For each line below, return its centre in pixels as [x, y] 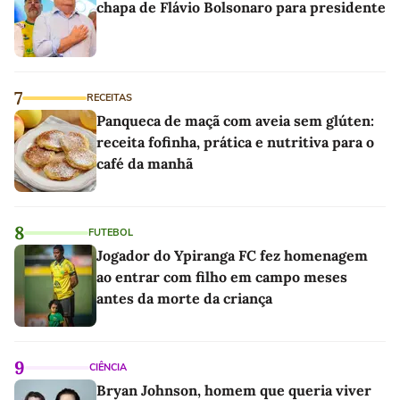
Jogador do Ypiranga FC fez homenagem [232, 255]
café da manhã [145, 163]
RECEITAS [109, 97]
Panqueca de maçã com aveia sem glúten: [235, 120]
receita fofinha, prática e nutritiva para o [235, 142]
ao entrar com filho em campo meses [222, 276]
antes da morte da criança [184, 298]
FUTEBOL [111, 232]
